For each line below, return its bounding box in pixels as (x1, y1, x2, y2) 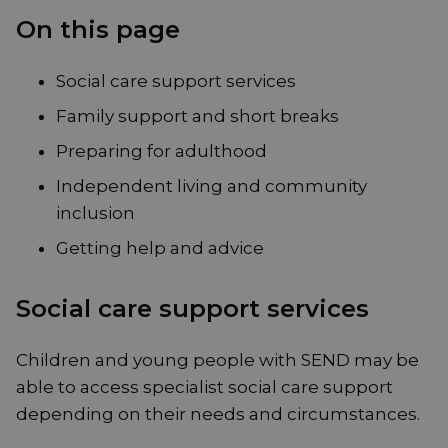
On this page (16, 15, 180, 45)
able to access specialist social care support (16, 377, 393, 398)
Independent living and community (56, 176, 367, 197)
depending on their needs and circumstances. (16, 404, 420, 425)
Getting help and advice (56, 238, 264, 259)
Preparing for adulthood (56, 141, 267, 162)
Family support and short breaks (56, 106, 339, 127)
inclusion (56, 203, 135, 224)
